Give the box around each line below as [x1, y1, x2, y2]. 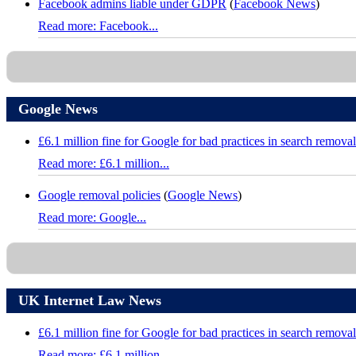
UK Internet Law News [18, 292, 161, 309]
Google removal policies [38, 188, 161, 203]
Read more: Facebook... [38, 19, 158, 33]
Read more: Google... [38, 211, 146, 225]
